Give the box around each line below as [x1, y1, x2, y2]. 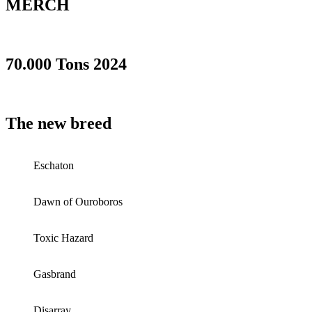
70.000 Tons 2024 [6, 55, 127, 74]
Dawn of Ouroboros [33, 195, 123, 208]
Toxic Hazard [33, 231, 93, 244]
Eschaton [33, 159, 74, 171]
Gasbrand [33, 267, 76, 280]
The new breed [6, 114, 111, 133]
